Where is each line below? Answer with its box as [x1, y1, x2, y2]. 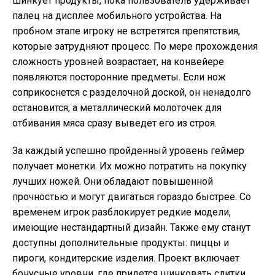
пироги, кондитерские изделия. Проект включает [12, 252, 239, 264]
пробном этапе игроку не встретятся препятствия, [12, 25, 240, 37]
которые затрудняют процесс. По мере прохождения [12, 41, 258, 52]
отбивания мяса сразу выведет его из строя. [12, 117, 217, 129]
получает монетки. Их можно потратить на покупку [12, 160, 247, 172]
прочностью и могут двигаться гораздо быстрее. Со [12, 191, 251, 203]
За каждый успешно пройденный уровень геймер [12, 145, 244, 157]
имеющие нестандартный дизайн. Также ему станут [12, 222, 250, 233]
